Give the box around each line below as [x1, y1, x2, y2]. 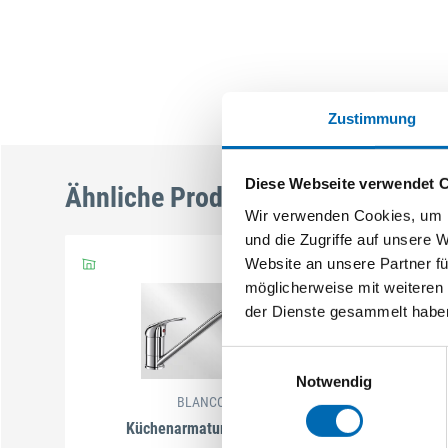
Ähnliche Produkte [65, 180, 272, 214]
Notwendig [295, 372, 373, 390]
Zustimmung [327, 109, 417, 127]
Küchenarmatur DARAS [126, 418, 276, 438]
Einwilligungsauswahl [221, 348, 361, 366]
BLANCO [177, 393, 225, 410]
